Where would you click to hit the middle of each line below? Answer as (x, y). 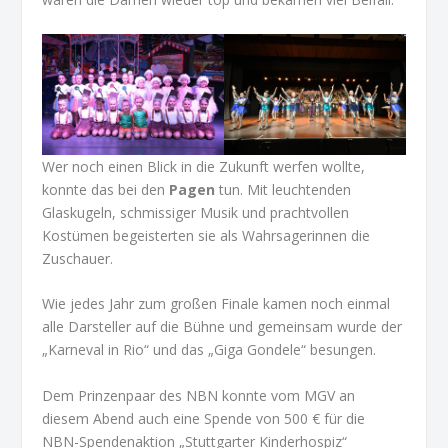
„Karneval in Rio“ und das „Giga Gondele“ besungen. (211, 350)
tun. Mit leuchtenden (283, 189)
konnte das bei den (106, 189)
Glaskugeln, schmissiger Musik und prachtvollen (196, 212)
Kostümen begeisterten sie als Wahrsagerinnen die (206, 235)
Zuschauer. (78, 258)
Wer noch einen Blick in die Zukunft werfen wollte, (204, 166)
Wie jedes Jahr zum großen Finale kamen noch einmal (216, 304)
